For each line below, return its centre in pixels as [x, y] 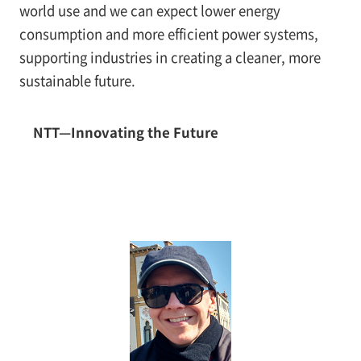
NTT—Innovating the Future [125, 133]
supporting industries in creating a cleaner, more [170, 57]
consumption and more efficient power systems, [168, 33]
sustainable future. [77, 80]
